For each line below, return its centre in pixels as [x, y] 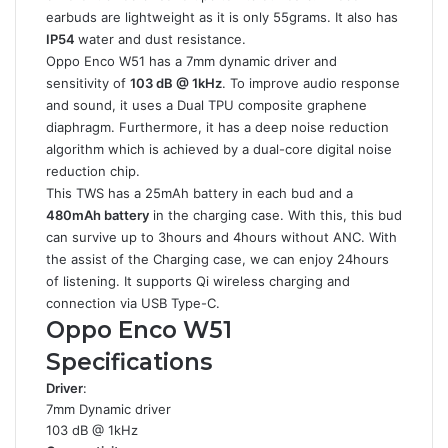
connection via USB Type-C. [135, 303]
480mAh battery [97, 215]
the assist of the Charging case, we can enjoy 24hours [217, 259]
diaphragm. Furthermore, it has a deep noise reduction [217, 127]
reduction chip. [95, 171]
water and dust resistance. [164, 39]
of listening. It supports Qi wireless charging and [198, 281]
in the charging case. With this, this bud [275, 215]
